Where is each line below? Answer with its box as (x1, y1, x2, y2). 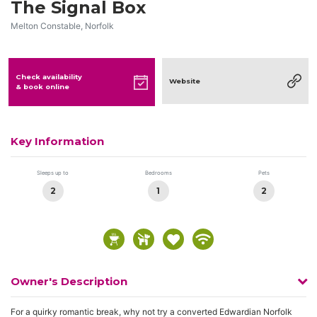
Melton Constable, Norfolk (11, 21, 114, 31)
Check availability (16, 73, 82, 81)
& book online (16, 83, 69, 91)
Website (169, 76, 200, 85)
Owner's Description (11, 275, 127, 288)
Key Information (11, 134, 104, 148)
